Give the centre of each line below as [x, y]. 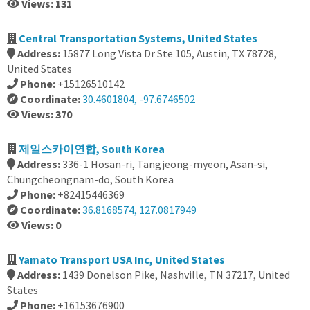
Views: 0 [41, 225]
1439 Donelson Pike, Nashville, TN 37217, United [176, 275]
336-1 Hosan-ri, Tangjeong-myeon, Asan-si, [165, 164]
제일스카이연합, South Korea [92, 149]
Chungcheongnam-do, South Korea [90, 179]
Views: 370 [47, 114]
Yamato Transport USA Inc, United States [122, 259]
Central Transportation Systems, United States [138, 38]
